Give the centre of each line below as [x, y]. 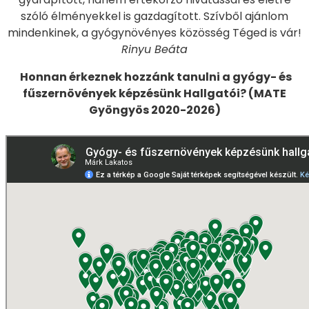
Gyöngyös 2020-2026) [154, 110]
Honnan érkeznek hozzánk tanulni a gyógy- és [156, 77]
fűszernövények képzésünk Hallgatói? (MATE [154, 93]
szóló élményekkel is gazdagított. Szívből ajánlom [154, 16]
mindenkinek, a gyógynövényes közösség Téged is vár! [154, 32]
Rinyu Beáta [154, 49]
